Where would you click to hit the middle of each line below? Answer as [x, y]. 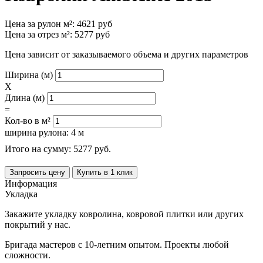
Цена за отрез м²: [40, 34]
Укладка [21, 194]
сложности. [28, 255]
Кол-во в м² [29, 120]
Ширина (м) [30, 75]
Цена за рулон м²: [41, 23]
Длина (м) [26, 97]
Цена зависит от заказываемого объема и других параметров [127, 54]
